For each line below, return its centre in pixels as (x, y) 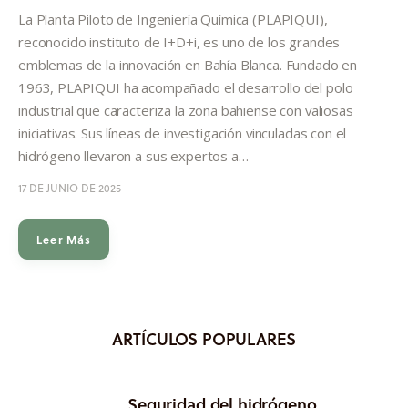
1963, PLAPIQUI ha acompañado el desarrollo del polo (186, 87)
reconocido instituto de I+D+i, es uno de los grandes (179, 41)
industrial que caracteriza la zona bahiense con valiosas (186, 110)
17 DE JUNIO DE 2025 (70, 188)
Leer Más (64, 239)
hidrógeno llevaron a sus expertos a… (133, 155)
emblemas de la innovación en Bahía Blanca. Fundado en (188, 64)
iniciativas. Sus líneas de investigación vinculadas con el (183, 133)
